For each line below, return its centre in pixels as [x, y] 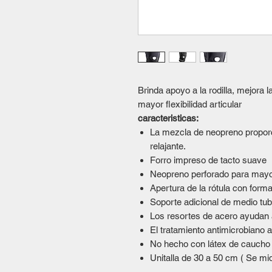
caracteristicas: [168, 118]
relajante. [168, 146]
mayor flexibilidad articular [190, 104]
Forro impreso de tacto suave [208, 160]
